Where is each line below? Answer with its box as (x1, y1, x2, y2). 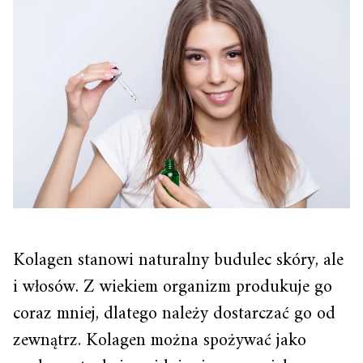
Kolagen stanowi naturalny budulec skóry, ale (13, 245, 344, 277)
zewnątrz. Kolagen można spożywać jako (13, 325, 306, 357)
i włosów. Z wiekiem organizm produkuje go (13, 271, 332, 304)
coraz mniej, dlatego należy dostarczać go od (13, 298, 335, 331)
